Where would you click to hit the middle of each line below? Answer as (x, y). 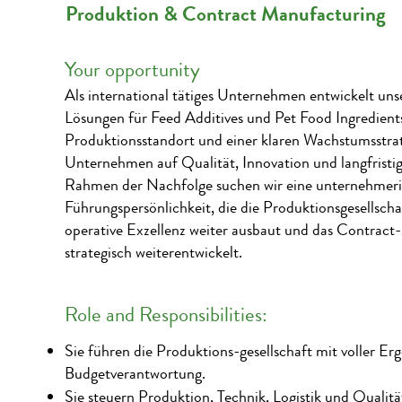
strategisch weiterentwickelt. (153, 252)
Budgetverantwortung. (135, 373)
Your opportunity (132, 70)
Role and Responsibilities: (166, 315)
